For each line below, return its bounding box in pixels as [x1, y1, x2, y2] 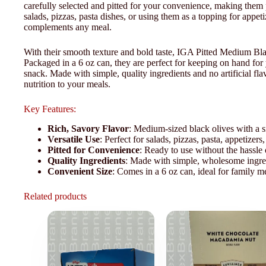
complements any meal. [24, 21, 112, 32]
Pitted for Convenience [47, 144, 140, 155]
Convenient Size [47, 166, 112, 176]
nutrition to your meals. [24, 78, 110, 89]
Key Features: [24, 103, 76, 114]
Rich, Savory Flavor [47, 123, 129, 134]
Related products [24, 191, 87, 201]
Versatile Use [47, 134, 100, 144]
